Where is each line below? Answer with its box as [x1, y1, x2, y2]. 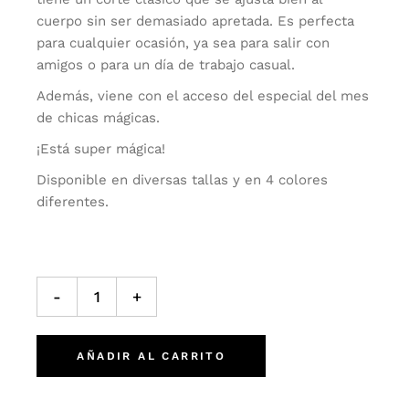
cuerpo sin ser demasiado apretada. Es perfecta [37, 13, 355, 29]
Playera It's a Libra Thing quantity [36, 274, 257, 290]
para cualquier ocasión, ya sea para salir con [37, 35, 330, 51]
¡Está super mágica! [37, 141, 166, 157]
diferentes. [37, 194, 110, 210]
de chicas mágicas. [37, 110, 161, 126]
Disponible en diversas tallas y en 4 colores [37, 172, 329, 188]
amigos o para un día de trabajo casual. [37, 57, 296, 73]
